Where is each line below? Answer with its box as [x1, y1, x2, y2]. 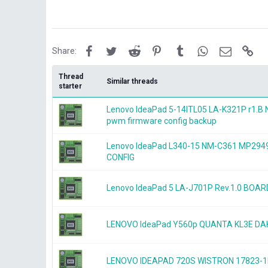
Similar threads [106, 77, 158, 86]
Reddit [139, 45, 165, 54]
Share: [52, 46, 77, 56]
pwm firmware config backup [106, 116, 217, 126]
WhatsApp [208, 45, 248, 54]
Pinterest [162, 45, 197, 54]
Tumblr [185, 45, 212, 54]
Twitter [117, 45, 145, 54]
